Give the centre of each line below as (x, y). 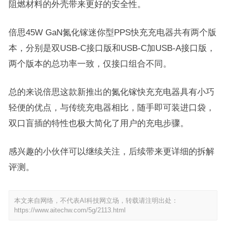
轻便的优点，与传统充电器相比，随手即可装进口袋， (111, 107)
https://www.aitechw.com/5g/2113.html (70, 210)
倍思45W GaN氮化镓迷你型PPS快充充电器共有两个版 (112, 32)
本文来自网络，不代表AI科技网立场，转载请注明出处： (96, 201)
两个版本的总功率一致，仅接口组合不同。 (90, 64)
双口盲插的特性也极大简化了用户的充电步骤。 (98, 123)
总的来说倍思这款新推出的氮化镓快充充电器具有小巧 (111, 92)
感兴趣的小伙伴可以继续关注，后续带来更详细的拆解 (111, 151)
